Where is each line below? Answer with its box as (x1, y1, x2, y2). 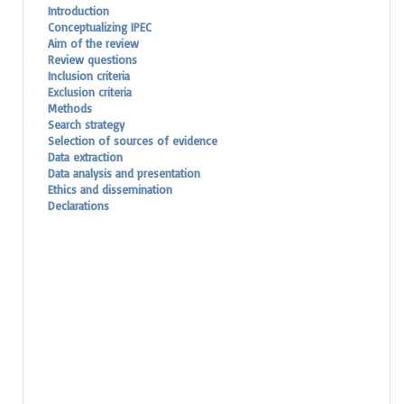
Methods (48, 100, 92, 115)
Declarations (48, 197, 109, 213)
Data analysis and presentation (48, 165, 200, 180)
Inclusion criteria (48, 68, 130, 83)
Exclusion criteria (48, 84, 132, 99)
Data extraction (48, 149, 123, 164)
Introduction (48, 3, 109, 18)
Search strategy (48, 116, 124, 132)
